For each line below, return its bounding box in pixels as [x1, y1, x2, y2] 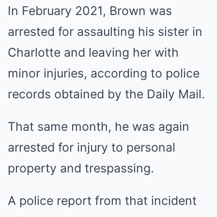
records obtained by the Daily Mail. [8, 87, 205, 101]
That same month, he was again [8, 119, 189, 134]
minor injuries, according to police [8, 66, 200, 80]
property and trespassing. [8, 161, 154, 175]
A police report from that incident [8, 193, 197, 208]
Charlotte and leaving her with [8, 45, 179, 60]
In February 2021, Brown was [8, 3, 172, 18]
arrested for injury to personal [8, 140, 175, 155]
